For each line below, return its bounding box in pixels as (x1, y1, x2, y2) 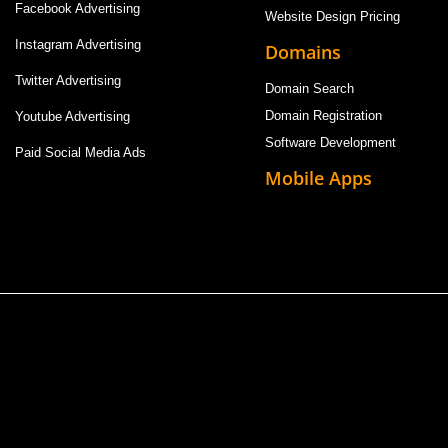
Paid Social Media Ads (14, 145, 146, 161)
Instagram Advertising (14, 37, 145, 53)
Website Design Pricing (265, 8, 401, 24)
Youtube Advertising (14, 109, 134, 125)
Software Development (265, 134, 401, 150)
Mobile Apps (265, 165, 373, 190)
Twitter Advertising (14, 73, 121, 89)
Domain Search (265, 80, 359, 96)
